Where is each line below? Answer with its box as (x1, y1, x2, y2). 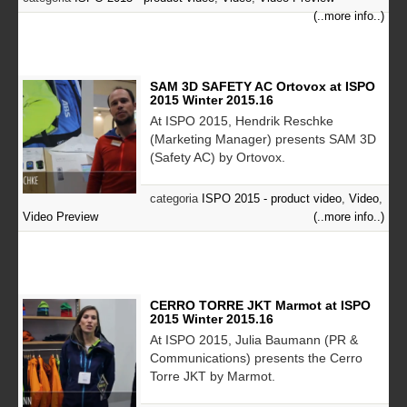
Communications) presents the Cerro (150, 350, 362, 365)
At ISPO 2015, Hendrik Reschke (150, 113, 333, 128)
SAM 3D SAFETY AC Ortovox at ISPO (150, 78, 375, 94)
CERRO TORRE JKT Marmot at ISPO (150, 297, 371, 313)
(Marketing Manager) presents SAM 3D (150, 131, 376, 146)
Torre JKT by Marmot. (150, 368, 275, 383)
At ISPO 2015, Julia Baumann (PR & (150, 332, 358, 347)
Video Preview (23, 209, 98, 223)
